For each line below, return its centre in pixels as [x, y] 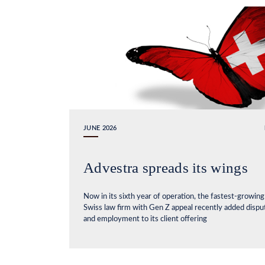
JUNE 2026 [100, 128]
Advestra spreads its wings [166, 168]
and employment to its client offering [145, 219]
